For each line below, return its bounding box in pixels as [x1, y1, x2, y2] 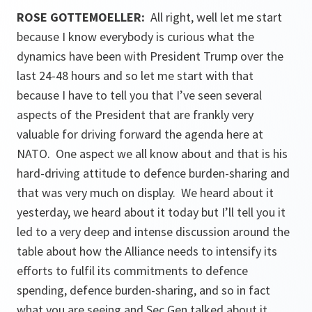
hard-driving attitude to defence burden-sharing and [17, 165, 290, 181]
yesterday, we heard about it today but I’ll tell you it [17, 204, 286, 220]
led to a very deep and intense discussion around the [17, 224, 290, 240]
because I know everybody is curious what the [17, 29, 254, 45]
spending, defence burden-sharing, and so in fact [17, 282, 270, 298]
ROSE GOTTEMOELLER [17, 9, 141, 25]
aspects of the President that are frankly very [17, 107, 253, 123]
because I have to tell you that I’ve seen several [17, 87, 262, 103]
